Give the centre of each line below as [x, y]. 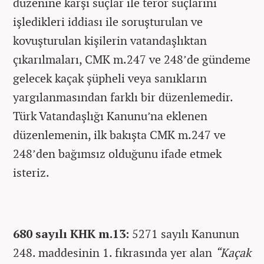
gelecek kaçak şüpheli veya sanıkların [110, 78]
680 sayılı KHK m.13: [72, 234]
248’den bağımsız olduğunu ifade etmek [117, 154]
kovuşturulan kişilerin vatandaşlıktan [110, 40]
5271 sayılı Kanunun [186, 234]
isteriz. [31, 172]
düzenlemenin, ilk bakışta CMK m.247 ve [119, 135]
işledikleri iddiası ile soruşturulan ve [108, 22]
